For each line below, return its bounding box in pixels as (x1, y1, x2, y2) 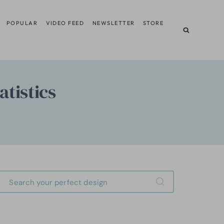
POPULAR (6, 19, 38, 26)
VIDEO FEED (45, 19, 84, 26)
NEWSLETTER (92, 19, 135, 26)
